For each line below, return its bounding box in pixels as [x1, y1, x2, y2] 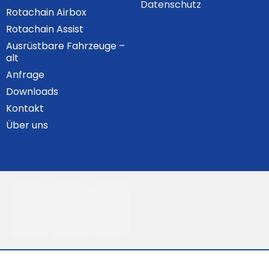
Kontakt [6, 101, 44, 116]
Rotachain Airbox [6, 5, 86, 20]
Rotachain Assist [6, 22, 83, 37]
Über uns [6, 118, 48, 133]
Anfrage [6, 68, 44, 82]
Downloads [6, 85, 58, 99]
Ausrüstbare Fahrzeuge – [6, 39, 125, 53]
